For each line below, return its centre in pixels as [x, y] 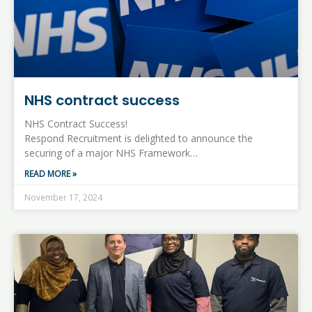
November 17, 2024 [63, 197]
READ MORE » [50, 173]
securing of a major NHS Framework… [111, 153]
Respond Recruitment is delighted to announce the [139, 138]
